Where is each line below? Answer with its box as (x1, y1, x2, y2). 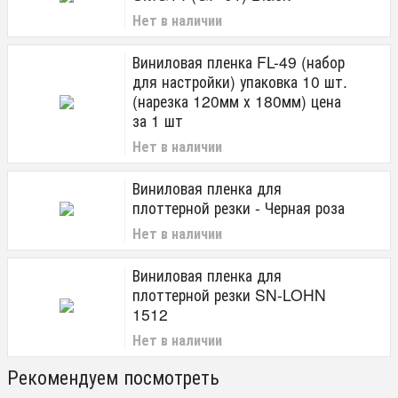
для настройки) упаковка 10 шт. (132, 70, 347, 92)
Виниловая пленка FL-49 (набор (132, 51, 345, 73)
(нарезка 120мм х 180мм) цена (132, 90, 341, 112)
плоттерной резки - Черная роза (132, 196, 345, 219)
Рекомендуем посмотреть (7, 362, 219, 390)
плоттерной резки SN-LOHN (132, 283, 326, 306)
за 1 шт (132, 109, 183, 131)
